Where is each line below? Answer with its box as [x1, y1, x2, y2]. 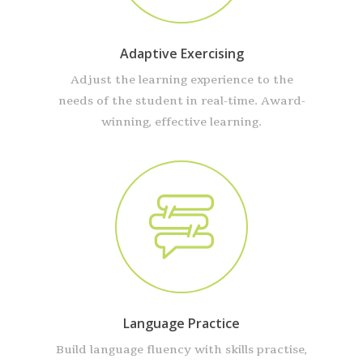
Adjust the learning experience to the [70, 72, 293, 88]
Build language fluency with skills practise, [56, 342, 307, 358]
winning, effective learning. [101, 114, 262, 130]
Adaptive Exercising [119, 45, 244, 63]
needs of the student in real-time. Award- [58, 93, 305, 109]
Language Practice [123, 314, 240, 333]
